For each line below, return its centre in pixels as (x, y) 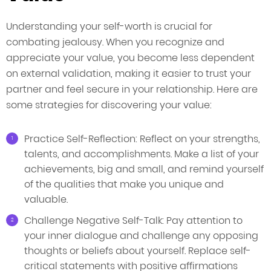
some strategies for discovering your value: (109, 105)
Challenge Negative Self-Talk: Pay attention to (133, 221)
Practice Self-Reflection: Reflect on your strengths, (142, 139)
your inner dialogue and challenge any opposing (141, 236)
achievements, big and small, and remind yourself (144, 169)
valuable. (46, 200)
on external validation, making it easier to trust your (129, 74)
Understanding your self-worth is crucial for (109, 27)
